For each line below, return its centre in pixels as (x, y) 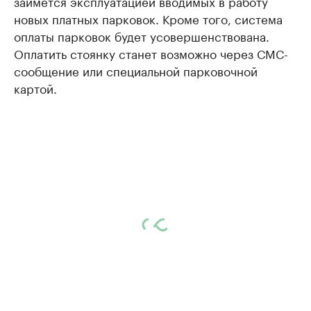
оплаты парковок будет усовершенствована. (142, 35)
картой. (35, 87)
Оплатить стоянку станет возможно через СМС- (151, 53)
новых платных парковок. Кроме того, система (148, 18)
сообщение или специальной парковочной (136, 70)
